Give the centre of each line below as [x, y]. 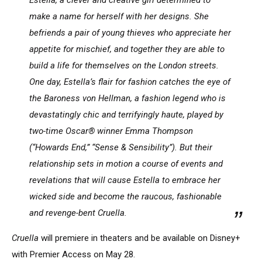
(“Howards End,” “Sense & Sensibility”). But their [121, 147]
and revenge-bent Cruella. [78, 213]
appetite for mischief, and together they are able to [127, 49]
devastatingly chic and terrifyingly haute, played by [126, 114]
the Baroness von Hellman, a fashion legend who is [127, 98]
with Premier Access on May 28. [73, 254]
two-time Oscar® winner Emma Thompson [111, 131]
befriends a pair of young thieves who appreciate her [130, 32]
